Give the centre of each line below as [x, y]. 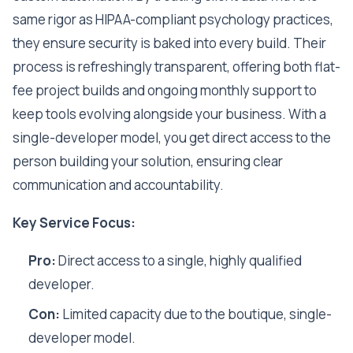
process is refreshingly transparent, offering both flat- [176, 67]
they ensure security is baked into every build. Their [169, 43]
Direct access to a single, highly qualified [179, 260]
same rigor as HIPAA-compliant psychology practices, [173, 19]
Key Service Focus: [74, 223]
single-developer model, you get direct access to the [172, 137]
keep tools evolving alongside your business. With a [169, 114]
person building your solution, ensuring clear [148, 161]
